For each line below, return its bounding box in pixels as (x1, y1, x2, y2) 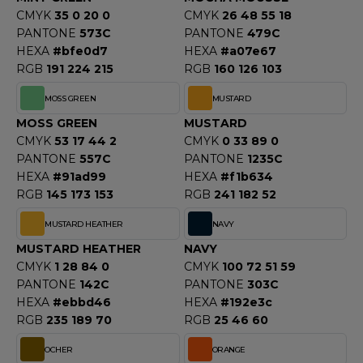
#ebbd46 (53, 295, 111, 310)
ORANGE (211, 344, 246, 355)
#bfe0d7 (53, 44, 108, 58)
